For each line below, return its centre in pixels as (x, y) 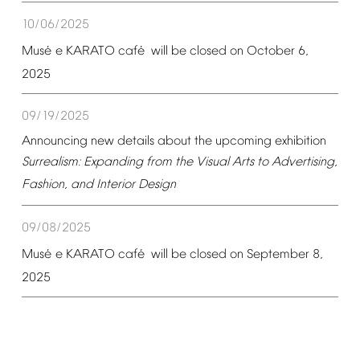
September (278, 254)
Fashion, (44, 184)
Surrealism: (51, 162)
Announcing (54, 141)
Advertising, (304, 162)
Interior (115, 184)
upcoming (243, 141)
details (135, 141)
